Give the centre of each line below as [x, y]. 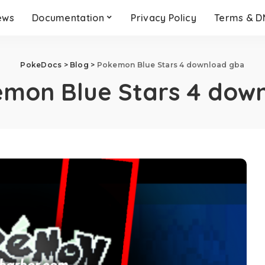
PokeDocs [41, 65]
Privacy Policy [164, 18]
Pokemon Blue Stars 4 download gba [171, 65]
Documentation [68, 18]
